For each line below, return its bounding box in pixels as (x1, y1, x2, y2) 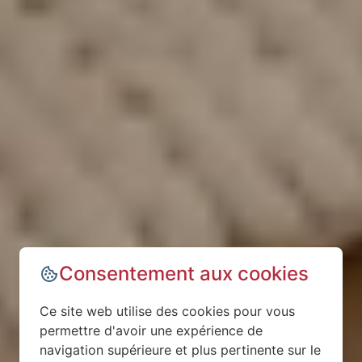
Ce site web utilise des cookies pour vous (40, 303, 295, 319)
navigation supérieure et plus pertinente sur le (40, 342, 321, 358)
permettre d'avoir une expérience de (40, 322, 263, 339)
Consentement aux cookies (59, 262, 309, 285)
